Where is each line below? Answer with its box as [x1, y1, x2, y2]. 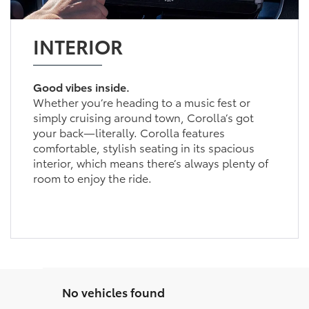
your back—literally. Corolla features [32, 123, 225, 140]
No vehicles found [62, 283, 165, 300]
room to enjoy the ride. [32, 169, 152, 186]
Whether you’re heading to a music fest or [32, 93, 250, 110]
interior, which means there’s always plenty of [32, 154, 268, 170]
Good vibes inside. [32, 78, 130, 94]
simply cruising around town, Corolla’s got [32, 108, 254, 125]
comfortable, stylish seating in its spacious [32, 139, 255, 155]
